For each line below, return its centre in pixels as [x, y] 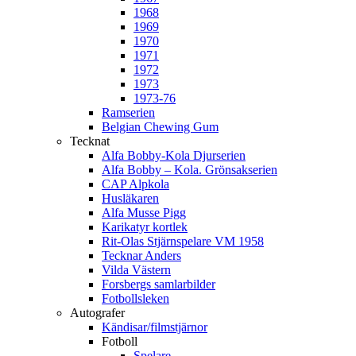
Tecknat [90, 141]
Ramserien [128, 112]
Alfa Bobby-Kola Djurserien [174, 155]
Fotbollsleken [135, 298]
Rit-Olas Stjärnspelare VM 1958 [183, 241]
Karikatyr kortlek [145, 227]
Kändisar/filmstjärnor [155, 327]
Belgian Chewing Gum [160, 127]
